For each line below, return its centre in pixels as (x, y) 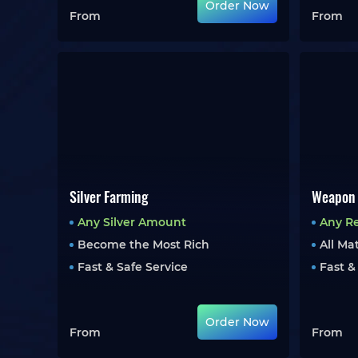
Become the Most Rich (143, 245)
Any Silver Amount (132, 222)
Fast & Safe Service (133, 267)
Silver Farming (109, 197)
